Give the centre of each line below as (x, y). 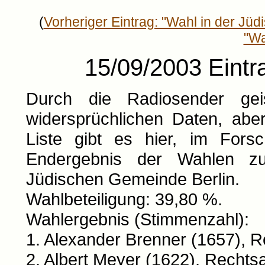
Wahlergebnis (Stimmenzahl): (137, 219)
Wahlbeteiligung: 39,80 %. (124, 199)
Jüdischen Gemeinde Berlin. (132, 179)
